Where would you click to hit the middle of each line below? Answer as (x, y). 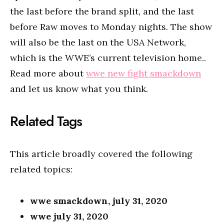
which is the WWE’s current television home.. (108, 58)
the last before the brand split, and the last (102, 11)
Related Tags (46, 121)
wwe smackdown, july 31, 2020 (99, 201)
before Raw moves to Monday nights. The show (111, 27)
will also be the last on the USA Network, (98, 42)
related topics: (41, 169)
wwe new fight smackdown (143, 73)
